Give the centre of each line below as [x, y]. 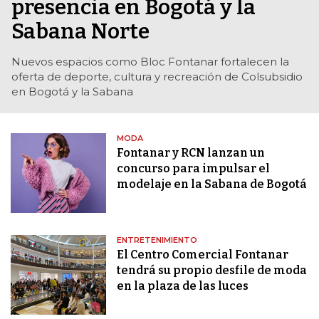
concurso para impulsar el [194, 169]
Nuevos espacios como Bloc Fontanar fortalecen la [150, 62]
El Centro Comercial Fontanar [203, 255]
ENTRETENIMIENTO [157, 240]
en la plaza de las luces [183, 286]
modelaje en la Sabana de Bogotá [212, 184]
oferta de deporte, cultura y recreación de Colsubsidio [157, 77]
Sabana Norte [80, 32]
